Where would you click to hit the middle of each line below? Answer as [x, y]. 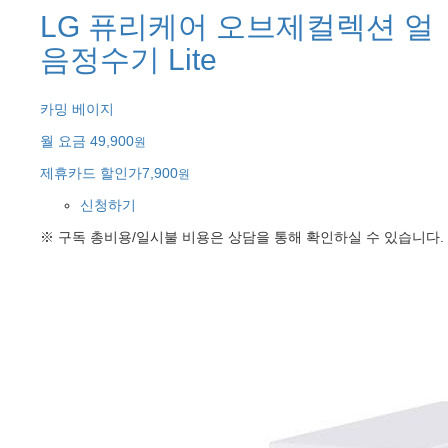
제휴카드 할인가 [91, 173]
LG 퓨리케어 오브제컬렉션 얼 [237, 27]
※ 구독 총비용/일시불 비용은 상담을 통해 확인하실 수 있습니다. [242, 237]
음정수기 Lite [128, 60]
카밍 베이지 [77, 109]
